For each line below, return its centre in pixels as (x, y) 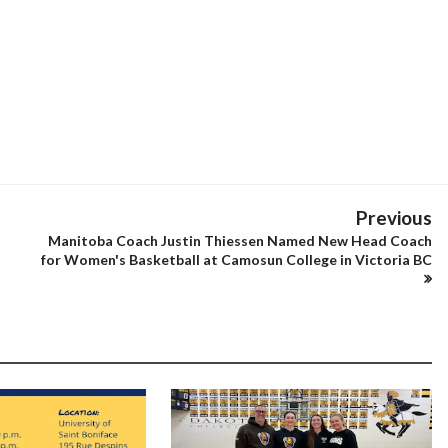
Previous (394, 217)
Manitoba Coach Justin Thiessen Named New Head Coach (240, 240)
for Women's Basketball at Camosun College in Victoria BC (236, 259)
